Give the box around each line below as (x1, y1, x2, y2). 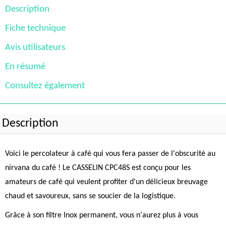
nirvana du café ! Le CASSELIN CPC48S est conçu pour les (5, 164, 191, 172)
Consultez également (5, 81, 85, 91)
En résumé (5, 62, 45, 72)
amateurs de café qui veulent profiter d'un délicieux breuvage (5, 178, 208, 186)
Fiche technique (5, 24, 66, 33)
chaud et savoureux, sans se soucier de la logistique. (5, 192, 176, 200)
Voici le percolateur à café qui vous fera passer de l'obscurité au (5, 150, 215, 158)
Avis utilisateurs (5, 43, 65, 52)
